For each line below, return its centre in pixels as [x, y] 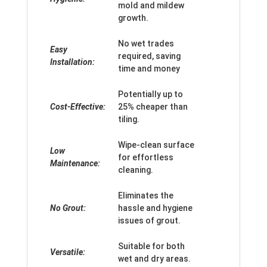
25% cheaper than [153, 107]
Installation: [73, 62]
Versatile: [69, 252]
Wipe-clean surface [156, 145]
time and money [149, 69]
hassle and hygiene [155, 208]
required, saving [149, 56]
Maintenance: [76, 164]
